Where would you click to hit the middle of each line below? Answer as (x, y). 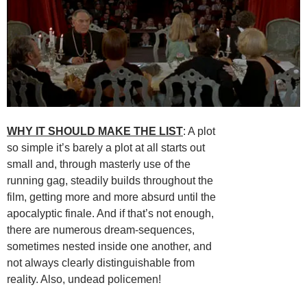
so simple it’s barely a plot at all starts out (106, 147)
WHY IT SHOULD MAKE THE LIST (95, 131)
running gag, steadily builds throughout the (110, 180)
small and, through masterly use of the (99, 164)
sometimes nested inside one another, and (109, 246)
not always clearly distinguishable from (101, 262)
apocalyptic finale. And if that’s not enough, (110, 213)
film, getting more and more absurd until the (111, 197)
